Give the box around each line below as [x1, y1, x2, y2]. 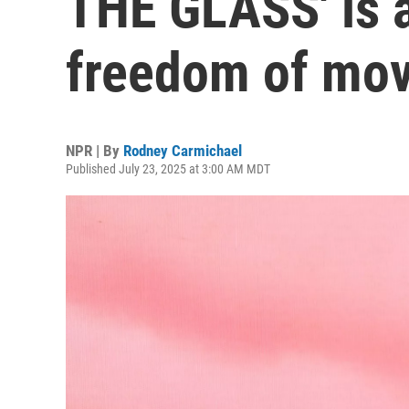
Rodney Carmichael [123, 142, 242, 160]
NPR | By [66, 142, 123, 160]
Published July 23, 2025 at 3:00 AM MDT [66, 162, 270, 176]
